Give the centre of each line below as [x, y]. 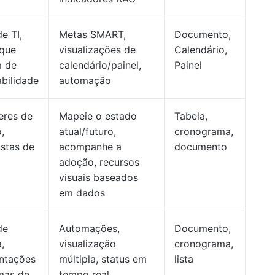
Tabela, [191, 116]
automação [85, 80]
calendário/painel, [100, 65]
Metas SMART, [92, 34]
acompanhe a [90, 147]
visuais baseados [99, 177]
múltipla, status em [103, 259]
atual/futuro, [87, 131]
